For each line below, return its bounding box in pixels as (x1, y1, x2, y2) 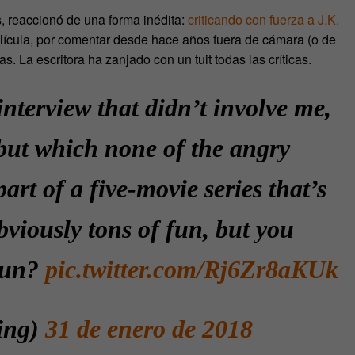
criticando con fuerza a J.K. (188, 10, 339, 29)
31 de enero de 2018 (45, 314, 253, 343)
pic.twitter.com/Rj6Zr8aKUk (45, 254, 338, 284)
